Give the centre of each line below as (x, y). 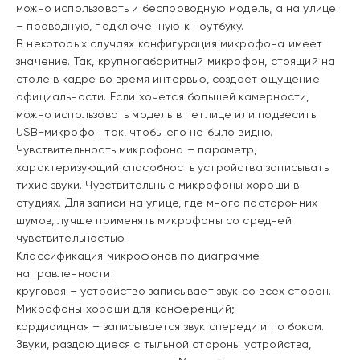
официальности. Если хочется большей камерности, (163, 96)
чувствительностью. (72, 238)
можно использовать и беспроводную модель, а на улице (176, 8)
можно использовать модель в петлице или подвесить (166, 114)
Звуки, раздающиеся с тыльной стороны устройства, (164, 344)
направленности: (65, 273)
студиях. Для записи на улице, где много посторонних (167, 202)
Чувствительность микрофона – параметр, (136, 149)
